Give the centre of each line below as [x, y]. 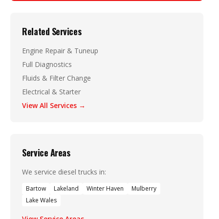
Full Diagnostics [47, 64]
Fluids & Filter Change [57, 78]
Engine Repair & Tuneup [60, 51]
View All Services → [54, 105]
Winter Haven [105, 188]
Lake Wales [42, 200]
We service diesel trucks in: [64, 172]
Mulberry [144, 188]
